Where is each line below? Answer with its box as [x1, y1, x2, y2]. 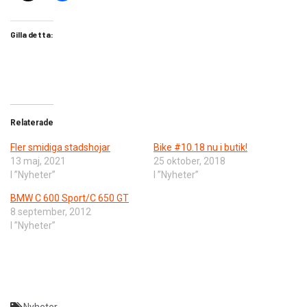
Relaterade [10, 118, 53, 128]
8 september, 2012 [10, 206, 91, 218]
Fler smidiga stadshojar [10, 142, 110, 153]
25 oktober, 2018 [153, 156, 225, 167]
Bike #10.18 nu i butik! [153, 142, 247, 153]
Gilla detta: [10, 29, 53, 40]
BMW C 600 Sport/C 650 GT [10, 193, 129, 204]
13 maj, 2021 [10, 156, 66, 167]
